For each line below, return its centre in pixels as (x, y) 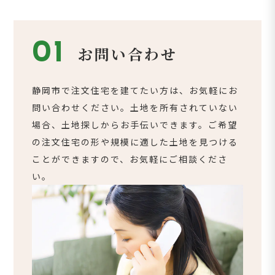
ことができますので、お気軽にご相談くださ (130, 159)
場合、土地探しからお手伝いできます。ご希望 (135, 124)
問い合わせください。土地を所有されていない (135, 107)
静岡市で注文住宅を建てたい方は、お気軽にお (135, 90)
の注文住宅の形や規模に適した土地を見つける (135, 141)
